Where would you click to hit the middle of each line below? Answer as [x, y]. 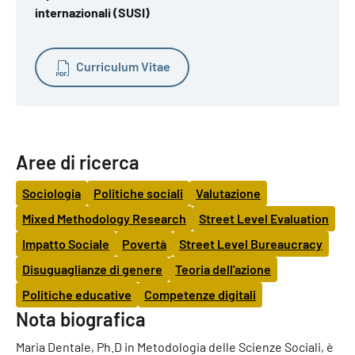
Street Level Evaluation [264, 218]
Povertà [144, 243]
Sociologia [52, 193]
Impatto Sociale [66, 243]
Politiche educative [77, 294]
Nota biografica [81, 319]
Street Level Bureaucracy [251, 243]
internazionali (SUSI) [92, 12]
